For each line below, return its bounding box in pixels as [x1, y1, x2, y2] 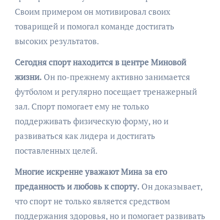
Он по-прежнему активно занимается [41, 71, 190, 82]
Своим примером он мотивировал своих [14, 6, 170, 17]
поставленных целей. [14, 145, 98, 156]
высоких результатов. [14, 35, 99, 47]
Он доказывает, [139, 181, 202, 192]
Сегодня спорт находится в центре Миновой [14, 56, 186, 68]
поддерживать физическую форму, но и [14, 115, 168, 127]
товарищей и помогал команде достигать [14, 21, 174, 32]
